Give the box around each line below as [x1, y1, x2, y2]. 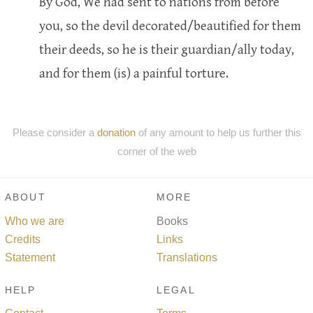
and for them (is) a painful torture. [39, 65, 228, 81]
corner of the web [117, 145, 196, 157]
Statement [5, 251, 55, 263]
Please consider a [12, 126, 97, 138]
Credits [5, 233, 41, 245]
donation [96, 126, 136, 138]
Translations [156, 251, 217, 263]
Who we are [5, 214, 64, 227]
